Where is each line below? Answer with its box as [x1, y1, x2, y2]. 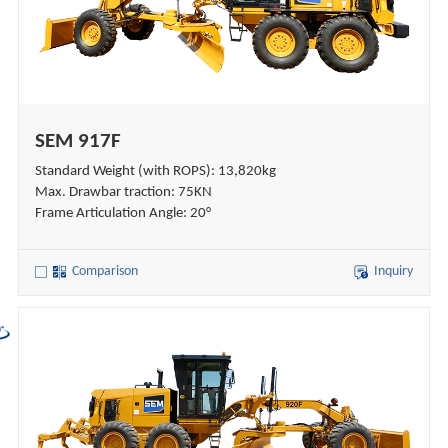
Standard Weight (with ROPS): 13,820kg [34, 163, 276, 179]
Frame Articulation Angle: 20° [34, 205, 211, 221]
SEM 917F [34, 131, 121, 153]
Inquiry [374, 264, 414, 280]
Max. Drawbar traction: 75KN [34, 184, 212, 200]
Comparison [71, 264, 138, 280]
